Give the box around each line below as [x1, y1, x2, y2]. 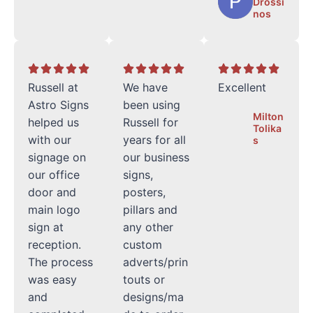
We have [123, 80, 168, 94]
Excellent [218, 80, 266, 94]
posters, [123, 184, 166, 199]
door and [28, 184, 76, 199]
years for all [123, 132, 186, 147]
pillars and [123, 202, 177, 217]
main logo [28, 202, 80, 217]
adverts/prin [123, 254, 188, 269]
